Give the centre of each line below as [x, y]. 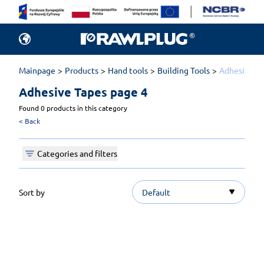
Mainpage [37, 70]
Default [156, 192]
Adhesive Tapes [65, 92]
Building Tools [184, 70]
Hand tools [128, 70]
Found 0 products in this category [73, 108]
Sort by [32, 192]
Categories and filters [77, 154]
